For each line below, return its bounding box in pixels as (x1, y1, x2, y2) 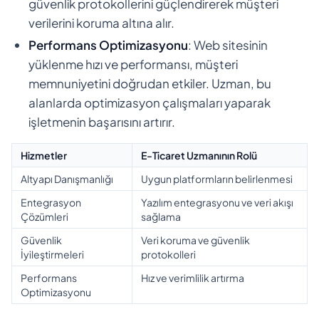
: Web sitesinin (188, 36, 268, 53)
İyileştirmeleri (21, 247, 84, 261)
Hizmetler (21, 148, 67, 162)
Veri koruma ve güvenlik (141, 233, 250, 246)
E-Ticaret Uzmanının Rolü (141, 148, 257, 162)
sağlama (141, 209, 181, 223)
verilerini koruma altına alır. (28, 14, 174, 31)
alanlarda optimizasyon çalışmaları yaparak (28, 94, 271, 110)
